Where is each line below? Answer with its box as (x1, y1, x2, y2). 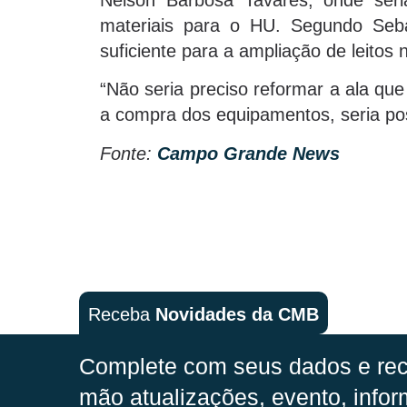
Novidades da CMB (155, 303, 319, 324)
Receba (88, 303, 155, 324)
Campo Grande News (157, 143, 340, 164)
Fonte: (100, 143, 157, 164)
